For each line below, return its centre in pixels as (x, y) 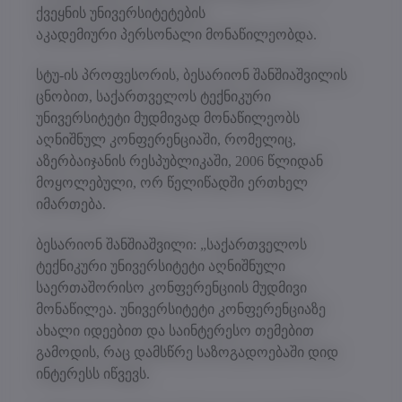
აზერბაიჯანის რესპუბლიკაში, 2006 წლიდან (179, 161)
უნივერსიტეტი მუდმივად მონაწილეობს (168, 118)
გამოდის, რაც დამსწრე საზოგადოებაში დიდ (187, 352)
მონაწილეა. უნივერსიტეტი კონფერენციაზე (181, 309)
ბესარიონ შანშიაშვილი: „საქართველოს (171, 244)
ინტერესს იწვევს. (95, 373)
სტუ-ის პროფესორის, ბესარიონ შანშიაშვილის (192, 74)
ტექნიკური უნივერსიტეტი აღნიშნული (161, 266)
